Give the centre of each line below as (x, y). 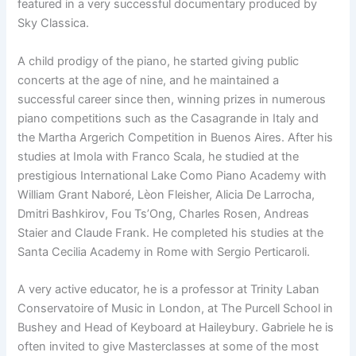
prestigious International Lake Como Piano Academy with (172, 175)
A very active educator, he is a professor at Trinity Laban (169, 290)
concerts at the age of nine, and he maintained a (149, 80)
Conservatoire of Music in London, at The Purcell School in (176, 309)
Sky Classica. (54, 23)
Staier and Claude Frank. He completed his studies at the (171, 232)
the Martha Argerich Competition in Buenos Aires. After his (176, 137)
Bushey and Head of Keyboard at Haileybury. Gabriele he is (176, 328)
